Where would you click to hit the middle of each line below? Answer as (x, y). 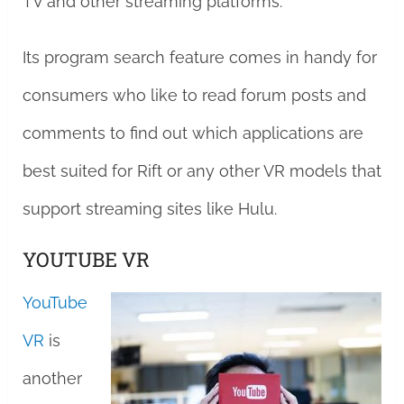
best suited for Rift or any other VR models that (202, 171)
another (52, 378)
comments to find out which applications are (193, 133)
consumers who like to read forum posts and (194, 95)
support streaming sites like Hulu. (149, 209)
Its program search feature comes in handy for (199, 57)
